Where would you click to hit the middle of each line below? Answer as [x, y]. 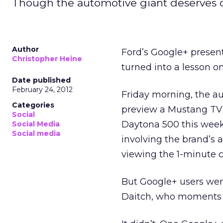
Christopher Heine [47, 59]
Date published [41, 80]
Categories [33, 105]
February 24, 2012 [42, 90]
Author [25, 49]
